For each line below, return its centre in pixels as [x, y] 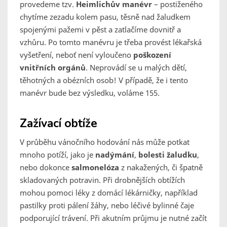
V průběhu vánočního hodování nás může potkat [105, 142]
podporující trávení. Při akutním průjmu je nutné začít [113, 218]
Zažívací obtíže [59, 124]
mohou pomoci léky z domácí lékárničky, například [109, 193]
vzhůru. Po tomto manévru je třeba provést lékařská [111, 42]
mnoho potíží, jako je [58, 155]
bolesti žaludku [168, 155]
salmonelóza [95, 167]
